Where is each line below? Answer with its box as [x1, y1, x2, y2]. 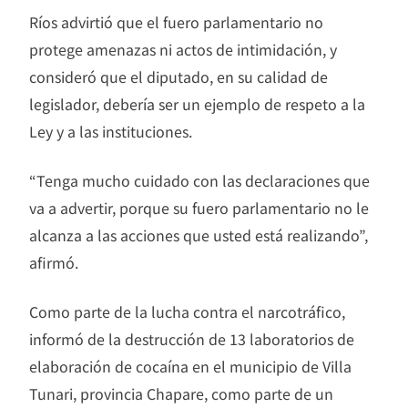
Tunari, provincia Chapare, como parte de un [29, 382, 333, 404]
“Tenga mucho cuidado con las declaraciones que [29, 168, 370, 191]
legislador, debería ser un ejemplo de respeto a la [29, 92, 365, 115]
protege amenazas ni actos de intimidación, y [29, 37, 337, 60]
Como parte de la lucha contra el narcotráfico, [29, 300, 345, 322]
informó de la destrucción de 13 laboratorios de [29, 327, 354, 350]
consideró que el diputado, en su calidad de [29, 65, 328, 87]
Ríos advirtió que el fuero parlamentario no [29, 10, 323, 33]
